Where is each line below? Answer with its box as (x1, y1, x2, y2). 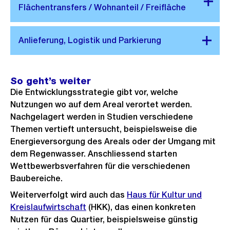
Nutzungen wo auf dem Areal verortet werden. (10, 100, 192, 109)
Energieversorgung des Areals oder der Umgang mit (10, 137, 216, 146)
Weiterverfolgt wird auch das (10, 190, 127, 200)
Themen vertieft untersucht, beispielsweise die (10, 124, 197, 134)
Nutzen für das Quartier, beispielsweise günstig (10, 215, 198, 224)
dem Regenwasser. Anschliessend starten (10, 149, 177, 159)
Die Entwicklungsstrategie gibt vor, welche (10, 87, 178, 97)
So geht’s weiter (10, 75, 91, 86)
